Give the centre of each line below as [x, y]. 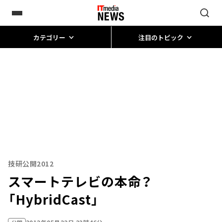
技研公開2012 [31, 164]
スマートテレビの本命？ [87, 181]
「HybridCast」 [54, 199]
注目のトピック [161, 37]
